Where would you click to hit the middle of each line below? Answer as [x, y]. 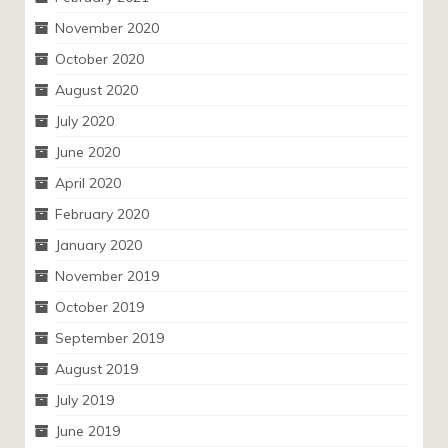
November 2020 [107, 28]
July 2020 [84, 121]
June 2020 [87, 152]
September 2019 [109, 338]
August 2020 [96, 90]
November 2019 [107, 276]
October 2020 [99, 59]
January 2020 [98, 245]
